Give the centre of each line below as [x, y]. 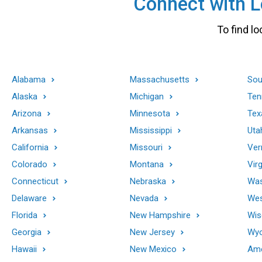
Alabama [29, 79]
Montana [146, 164]
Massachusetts [159, 79]
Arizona [27, 113]
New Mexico [153, 249]
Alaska [25, 96]
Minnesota [150, 113]
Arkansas [30, 130]
